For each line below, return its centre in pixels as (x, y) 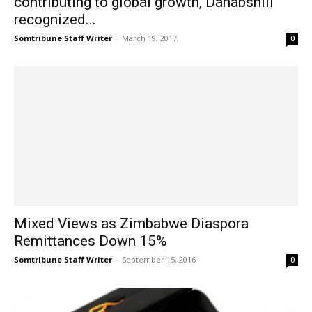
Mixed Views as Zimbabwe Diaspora (131, 224)
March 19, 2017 (149, 38)
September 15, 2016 (159, 260)
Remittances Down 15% (91, 241)
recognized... (55, 19)
